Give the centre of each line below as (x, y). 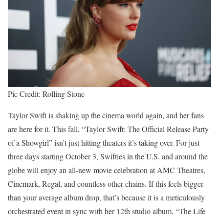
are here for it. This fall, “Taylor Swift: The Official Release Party (108, 129)
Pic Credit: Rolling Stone (46, 93)
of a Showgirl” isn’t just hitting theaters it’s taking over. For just (104, 142)
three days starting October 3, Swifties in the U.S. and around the (108, 156)
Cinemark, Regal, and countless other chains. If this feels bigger (106, 183)
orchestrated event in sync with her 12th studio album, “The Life (107, 211)
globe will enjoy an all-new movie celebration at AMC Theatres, (107, 170)
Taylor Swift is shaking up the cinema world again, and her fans (106, 115)
